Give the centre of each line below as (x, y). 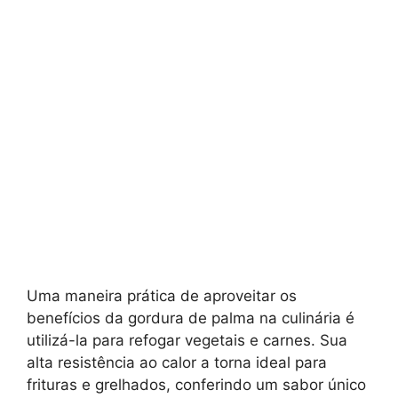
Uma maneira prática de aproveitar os (162, 295)
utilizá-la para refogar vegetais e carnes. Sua (187, 340)
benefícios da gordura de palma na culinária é (191, 318)
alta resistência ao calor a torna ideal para (177, 362)
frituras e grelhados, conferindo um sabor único (196, 384)
